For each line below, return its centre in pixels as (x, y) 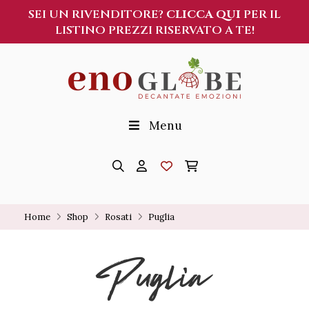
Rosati (118, 217)
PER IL (261, 14)
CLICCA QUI (203, 14)
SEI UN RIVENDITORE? (97, 14)
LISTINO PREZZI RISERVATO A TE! (154, 30)
